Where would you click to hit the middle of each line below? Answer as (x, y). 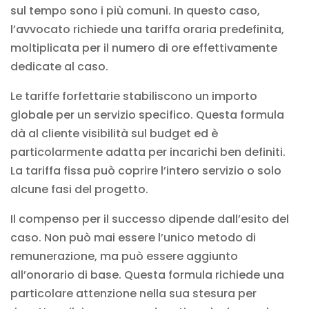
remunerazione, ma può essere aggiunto (124, 256)
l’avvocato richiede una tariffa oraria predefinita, (147, 29)
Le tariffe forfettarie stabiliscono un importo (134, 96)
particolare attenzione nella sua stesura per (133, 293)
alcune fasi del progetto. (79, 189)
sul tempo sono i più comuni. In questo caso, (135, 10)
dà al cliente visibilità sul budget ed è (114, 133)
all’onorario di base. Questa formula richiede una (147, 275)
